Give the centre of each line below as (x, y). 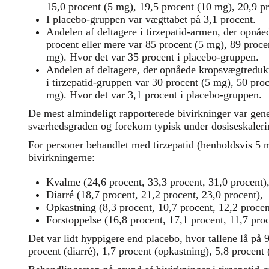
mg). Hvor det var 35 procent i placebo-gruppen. (153, 57)
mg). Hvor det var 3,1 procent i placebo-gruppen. (154, 95)
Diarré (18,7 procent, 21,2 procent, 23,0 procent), (155, 195)
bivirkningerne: (65, 157)
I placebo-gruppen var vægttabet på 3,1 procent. (153, 19)
